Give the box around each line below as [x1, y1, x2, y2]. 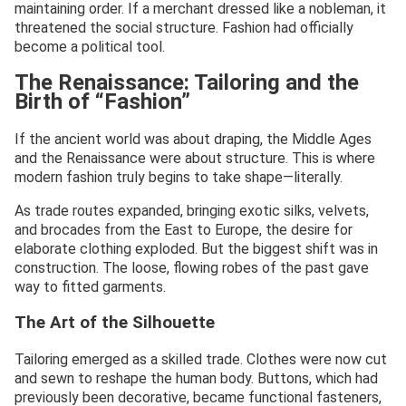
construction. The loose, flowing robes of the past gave [14, 259, 369, 277]
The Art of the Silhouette [14, 313, 215, 333]
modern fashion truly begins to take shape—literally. [14, 169, 343, 187]
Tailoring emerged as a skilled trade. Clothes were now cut [14, 350, 387, 368]
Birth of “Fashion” [14, 89, 190, 115]
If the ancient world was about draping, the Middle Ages [14, 130, 372, 149]
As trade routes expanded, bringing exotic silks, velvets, [14, 202, 369, 220]
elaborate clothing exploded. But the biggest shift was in [14, 240, 378, 258]
